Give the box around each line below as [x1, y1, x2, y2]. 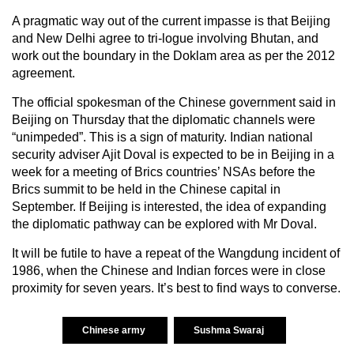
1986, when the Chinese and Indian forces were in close [12, 263, 326, 277]
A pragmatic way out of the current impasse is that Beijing [12, 13, 330, 28]
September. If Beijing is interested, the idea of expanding [12, 199, 326, 213]
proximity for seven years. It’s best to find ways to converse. [12, 281, 341, 295]
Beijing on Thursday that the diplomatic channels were [12, 112, 315, 126]
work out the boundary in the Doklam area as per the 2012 [12, 48, 335, 62]
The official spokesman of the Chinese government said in [12, 95, 336, 109]
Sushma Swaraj [193, 324, 266, 336]
